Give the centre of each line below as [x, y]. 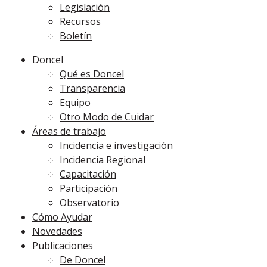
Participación [89, 188]
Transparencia [92, 88]
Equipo [75, 103]
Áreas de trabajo [69, 131]
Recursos [80, 21]
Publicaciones [63, 246]
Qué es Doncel [92, 74]
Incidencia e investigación [116, 145]
